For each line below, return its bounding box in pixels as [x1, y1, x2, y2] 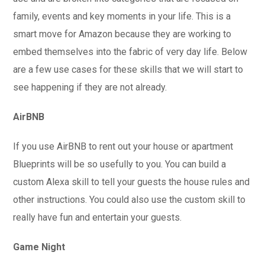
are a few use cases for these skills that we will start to [13, 64, 244, 75]
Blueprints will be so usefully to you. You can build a [13, 159, 227, 170]
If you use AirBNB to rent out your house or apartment [13, 141, 234, 152]
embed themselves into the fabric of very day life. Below [13, 46, 248, 57]
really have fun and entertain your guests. [13, 212, 182, 223]
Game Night [13, 241, 66, 253]
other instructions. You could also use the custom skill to [13, 194, 246, 205]
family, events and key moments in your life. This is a [13, 11, 231, 22]
